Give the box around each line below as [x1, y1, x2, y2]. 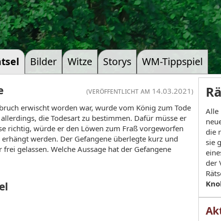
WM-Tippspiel [142, 55, 203, 68]
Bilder [30, 55, 57, 68]
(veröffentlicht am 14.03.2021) [86, 86, 193, 96]
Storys [103, 55, 131, 68]
